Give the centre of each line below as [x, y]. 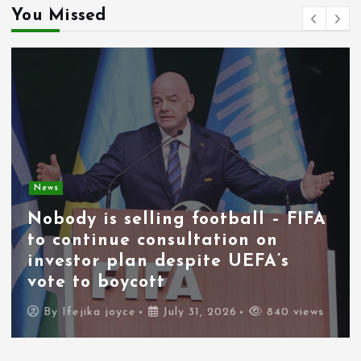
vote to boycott [97, 282]
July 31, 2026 [198, 312]
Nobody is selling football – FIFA [177, 219]
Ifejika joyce [100, 312]
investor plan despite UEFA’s [159, 261]
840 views [294, 312]
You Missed [59, 15]
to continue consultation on [153, 240]
